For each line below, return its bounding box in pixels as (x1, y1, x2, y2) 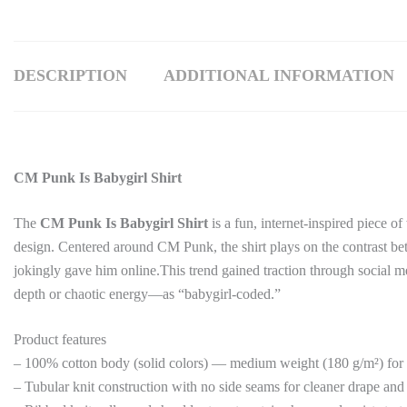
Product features (14, 332, 106, 348)
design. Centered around (14, 239, 157, 255)
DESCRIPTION (14, 66, 127, 85)
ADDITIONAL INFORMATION (164, 66, 394, 85)
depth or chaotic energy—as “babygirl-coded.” (14, 286, 281, 303)
